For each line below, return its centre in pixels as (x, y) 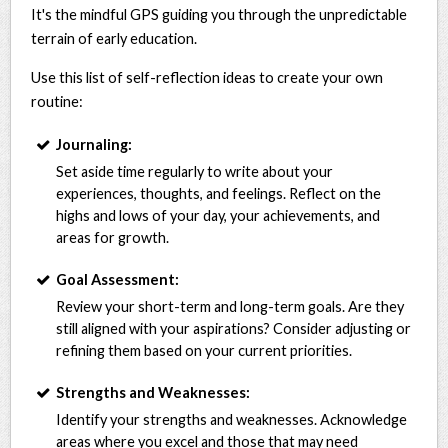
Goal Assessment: (118, 279)
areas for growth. (113, 237)
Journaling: (94, 144)
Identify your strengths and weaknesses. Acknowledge (232, 419)
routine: (57, 101)
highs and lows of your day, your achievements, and (218, 215)
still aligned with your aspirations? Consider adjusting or (234, 328)
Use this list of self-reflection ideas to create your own (207, 77)
